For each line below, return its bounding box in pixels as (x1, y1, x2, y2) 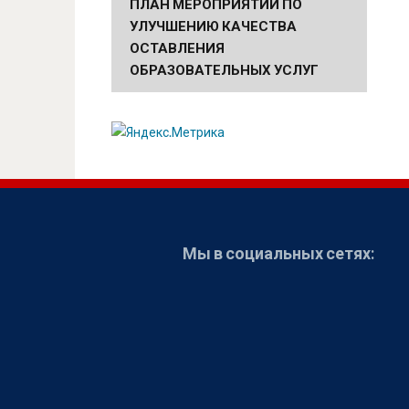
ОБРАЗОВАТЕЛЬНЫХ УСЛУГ (130, 61, 319, 78)
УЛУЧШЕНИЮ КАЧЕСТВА (130, 17, 297, 34)
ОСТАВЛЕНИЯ (130, 39, 225, 56)
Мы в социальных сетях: (183, 242, 375, 263)
